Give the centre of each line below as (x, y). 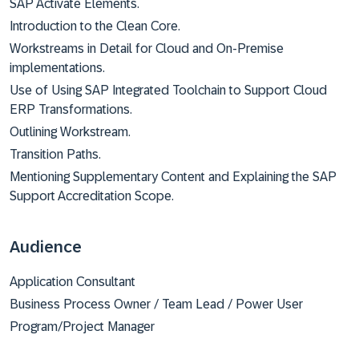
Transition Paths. (55, 154)
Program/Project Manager (82, 327)
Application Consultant (73, 282)
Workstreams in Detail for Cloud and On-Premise (147, 48)
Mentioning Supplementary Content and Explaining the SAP (173, 177)
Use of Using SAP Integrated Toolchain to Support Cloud (168, 90)
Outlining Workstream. (70, 132)
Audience (46, 247)
